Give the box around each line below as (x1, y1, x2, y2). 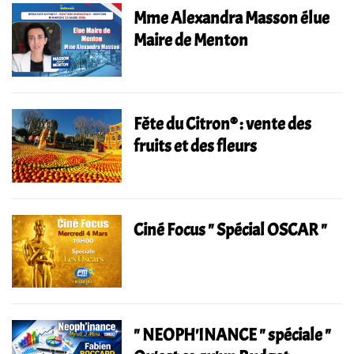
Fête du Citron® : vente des (134, 112, 312, 135)
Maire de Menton (134, 28, 249, 51)
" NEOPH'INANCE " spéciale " (134, 324, 332, 347)
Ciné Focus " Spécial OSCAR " (134, 218, 328, 241)
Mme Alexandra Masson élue (134, 6, 330, 29)
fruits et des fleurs (134, 134, 258, 157)
